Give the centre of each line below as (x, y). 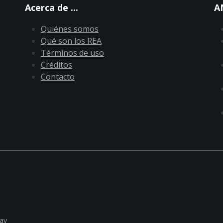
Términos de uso (72, 53)
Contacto (57, 76)
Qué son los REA (71, 41)
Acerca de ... (51, 7)
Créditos (56, 64)
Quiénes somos (69, 29)
